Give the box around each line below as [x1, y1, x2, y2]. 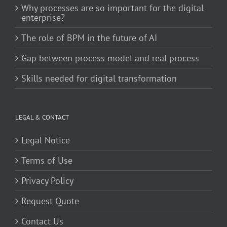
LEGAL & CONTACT [15, 113, 69, 122]
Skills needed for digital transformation [21, 72, 177, 85]
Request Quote [21, 195, 79, 207]
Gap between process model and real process [21, 52, 199, 64]
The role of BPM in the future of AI [21, 32, 157, 44]
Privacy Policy [21, 175, 73, 187]
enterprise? [21, 12, 65, 24]
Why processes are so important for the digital [21, 2, 204, 14]
